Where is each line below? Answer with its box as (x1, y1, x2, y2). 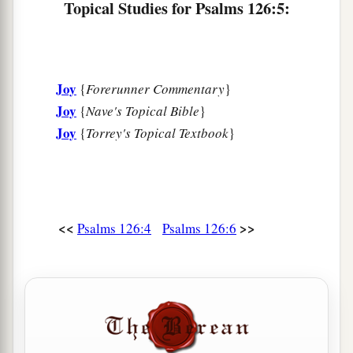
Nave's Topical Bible (86, 102, 199, 121)
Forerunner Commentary (86, 80, 225, 98)
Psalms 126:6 (162, 219, 236, 238)
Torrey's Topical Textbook (86, 124, 229, 143)
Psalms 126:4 (77, 219, 151, 238)
